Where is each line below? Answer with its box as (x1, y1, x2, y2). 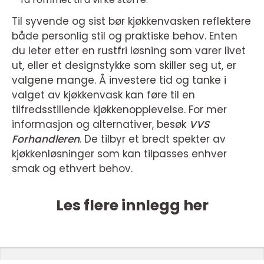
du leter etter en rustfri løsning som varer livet (12, 44, 246, 58)
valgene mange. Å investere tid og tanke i (12, 73, 226, 88)
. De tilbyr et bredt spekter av (80, 132, 226, 147)
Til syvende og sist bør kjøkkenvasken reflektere (12, 14, 251, 29)
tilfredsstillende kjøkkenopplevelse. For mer (12, 103, 227, 117)
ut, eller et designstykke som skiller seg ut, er (12, 58, 236, 73)
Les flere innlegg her (55, 195, 209, 216)
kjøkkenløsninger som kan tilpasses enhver (12, 147, 227, 161)
